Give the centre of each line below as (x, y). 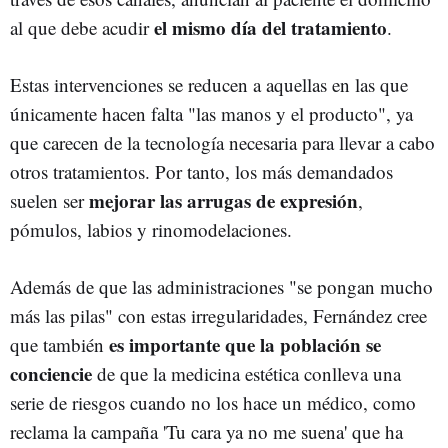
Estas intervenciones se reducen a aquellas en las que (209, 84)
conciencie (51, 373)
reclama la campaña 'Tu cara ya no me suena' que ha (206, 431)
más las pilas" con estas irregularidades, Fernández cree (218, 315)
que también (59, 344)
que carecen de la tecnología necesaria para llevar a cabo (222, 142)
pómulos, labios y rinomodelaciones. (151, 229)
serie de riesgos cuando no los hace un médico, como (213, 402)
